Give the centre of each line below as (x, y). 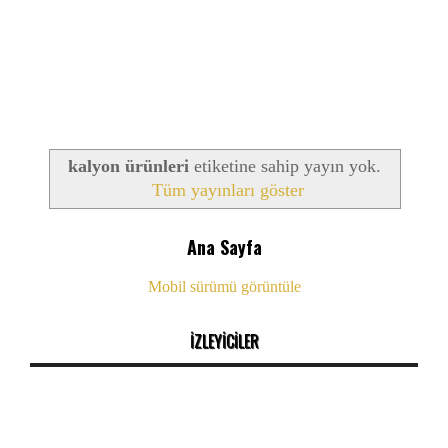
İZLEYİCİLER (224, 341)
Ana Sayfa (224, 247)
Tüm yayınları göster (227, 189)
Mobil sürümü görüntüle (224, 287)
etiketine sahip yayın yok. (284, 165)
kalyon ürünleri (128, 165)
